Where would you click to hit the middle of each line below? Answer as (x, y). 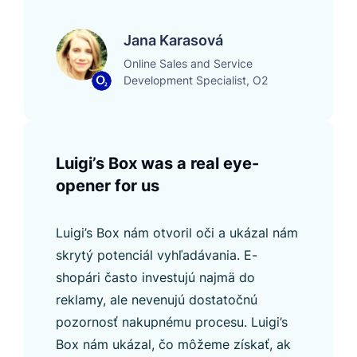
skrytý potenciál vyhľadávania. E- (157, 255)
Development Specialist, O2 (196, 80)
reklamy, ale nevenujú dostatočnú (157, 299)
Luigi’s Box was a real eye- (157, 163)
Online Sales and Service (188, 63)
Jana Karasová (173, 40)
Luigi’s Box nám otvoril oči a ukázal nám (177, 232)
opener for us (108, 185)
